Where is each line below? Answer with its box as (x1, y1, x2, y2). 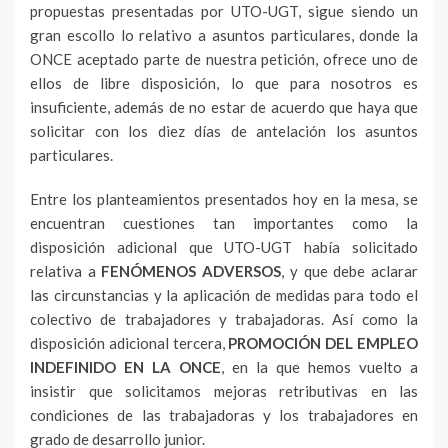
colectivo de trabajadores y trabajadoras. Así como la (30, 310, 418, 328)
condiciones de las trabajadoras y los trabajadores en (30, 406, 418, 424)
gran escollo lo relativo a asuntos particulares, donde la (30, 26, 418, 44)
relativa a (30, 262, 102, 280)
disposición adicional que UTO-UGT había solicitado (30, 238, 418, 256)
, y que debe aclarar (281, 262, 419, 280)
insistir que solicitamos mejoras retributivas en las (30, 382, 418, 400)
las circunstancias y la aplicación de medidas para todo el (30, 286, 418, 304)
